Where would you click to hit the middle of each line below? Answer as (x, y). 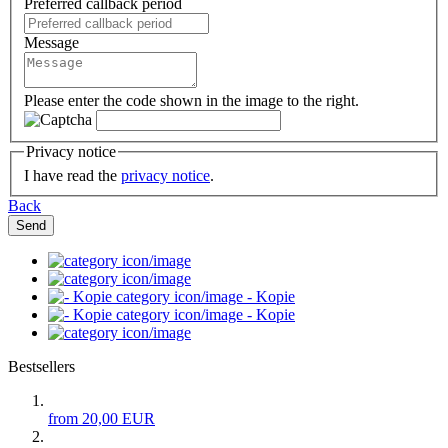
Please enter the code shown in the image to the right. (191, 101)
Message (51, 43)
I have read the (72, 176)
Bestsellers (41, 367)
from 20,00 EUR (101, 419)
